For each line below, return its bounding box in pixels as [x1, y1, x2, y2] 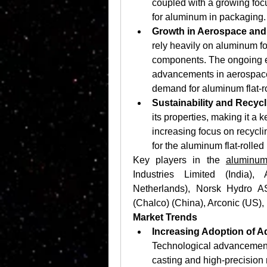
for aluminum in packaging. [152, 12, 266, 22]
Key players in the [133, 155, 226, 165]
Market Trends [133, 212, 197, 222]
